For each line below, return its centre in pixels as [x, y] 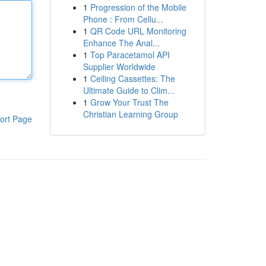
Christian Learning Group [130, 114]
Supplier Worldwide [119, 66]
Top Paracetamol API [130, 55]
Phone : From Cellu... [123, 19]
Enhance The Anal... [121, 43]
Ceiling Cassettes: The [132, 78]
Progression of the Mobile [138, 7]
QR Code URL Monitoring [138, 31]
